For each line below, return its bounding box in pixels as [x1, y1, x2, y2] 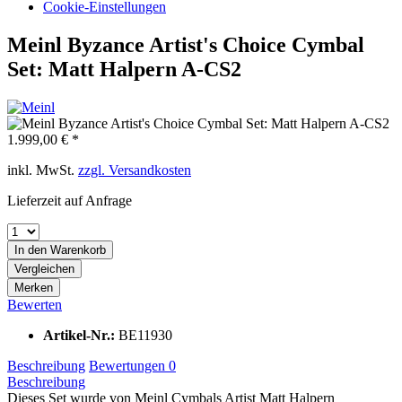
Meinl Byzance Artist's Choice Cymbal [7, 32, 364, 57]
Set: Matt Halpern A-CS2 [7, 57, 241, 81]
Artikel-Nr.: [43, 327, 118, 343]
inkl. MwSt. [7, 162, 78, 178]
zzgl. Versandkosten [78, 162, 191, 178]
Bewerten [7, 296, 62, 312]
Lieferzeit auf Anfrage [7, 192, 132, 208]
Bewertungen [89, 357, 169, 373]
